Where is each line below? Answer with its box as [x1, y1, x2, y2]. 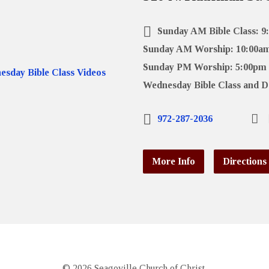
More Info [152, 156, 196, 167]
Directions [223, 156, 267, 167]
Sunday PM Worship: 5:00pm [143, 62, 267, 73]
